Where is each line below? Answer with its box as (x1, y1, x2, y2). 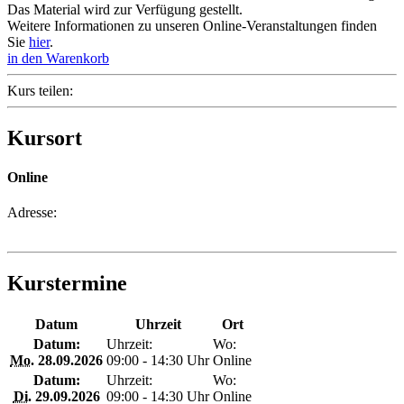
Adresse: (7, 205, 57, 221)
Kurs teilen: (7, 82, 73, 98)
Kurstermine (7, 271, 127, 296)
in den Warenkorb (7, 50, 109, 66)
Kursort (7, 125, 82, 150)
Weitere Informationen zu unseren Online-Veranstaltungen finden (7, 17, 377, 33)
